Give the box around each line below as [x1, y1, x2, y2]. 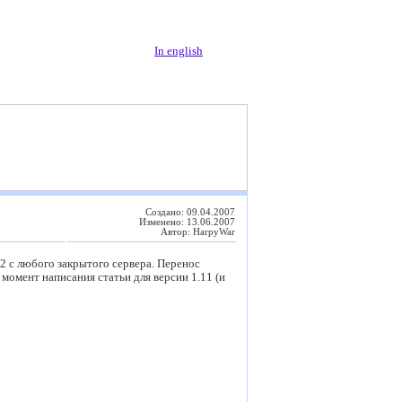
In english [154, 45, 203, 57]
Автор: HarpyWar [161, 227, 235, 237]
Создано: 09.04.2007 [145, 207, 235, 217]
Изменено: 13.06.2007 [139, 217, 235, 227]
